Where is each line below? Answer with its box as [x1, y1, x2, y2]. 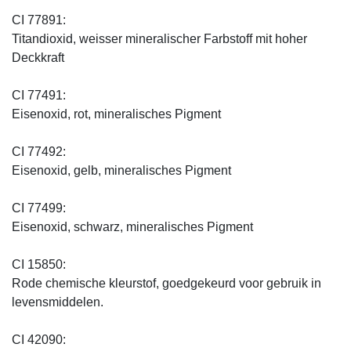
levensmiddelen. [12, 295, 107, 309]
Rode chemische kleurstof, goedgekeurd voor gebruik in [12, 276, 321, 290]
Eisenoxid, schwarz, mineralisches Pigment [12, 219, 253, 233]
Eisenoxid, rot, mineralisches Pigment [12, 107, 221, 121]
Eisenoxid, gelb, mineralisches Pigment [12, 163, 231, 177]
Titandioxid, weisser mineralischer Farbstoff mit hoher [12, 31, 307, 45]
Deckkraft [12, 50, 64, 64]
